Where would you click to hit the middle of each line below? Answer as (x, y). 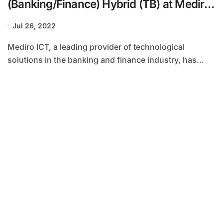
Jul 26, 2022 (34, 25)
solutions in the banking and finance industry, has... (106, 59)
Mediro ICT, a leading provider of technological (11, 47)
